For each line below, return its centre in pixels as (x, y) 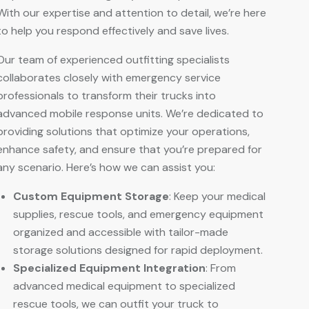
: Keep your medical (217, 196)
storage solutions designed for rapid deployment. (138, 250)
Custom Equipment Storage (91, 196)
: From (221, 268)
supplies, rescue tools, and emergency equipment (138, 214)
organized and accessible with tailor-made (121, 232)
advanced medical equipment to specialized (124, 286)
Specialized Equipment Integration (109, 268)
